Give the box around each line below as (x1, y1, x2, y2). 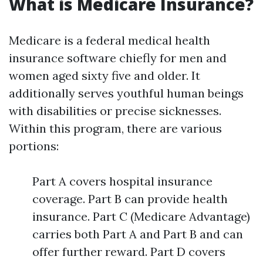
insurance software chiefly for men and (9, 50, 227, 65)
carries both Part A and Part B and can (32, 227, 243, 241)
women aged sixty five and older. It (9, 68, 200, 83)
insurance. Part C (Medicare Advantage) (32, 209, 250, 224)
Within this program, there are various (9, 121, 222, 136)
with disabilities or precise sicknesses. (9, 103, 221, 118)
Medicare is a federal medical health (9, 33, 210, 48)
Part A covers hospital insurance (32, 174, 213, 188)
